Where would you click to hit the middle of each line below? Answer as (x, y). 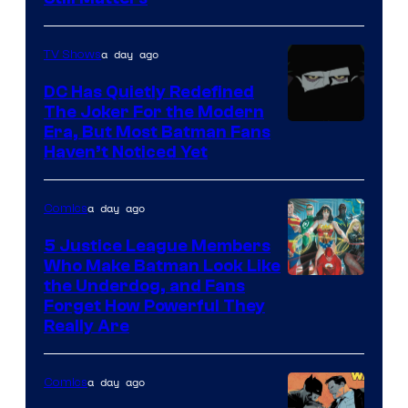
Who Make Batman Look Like (162, 265)
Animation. (328, 188)
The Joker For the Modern (154, 112)
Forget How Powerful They (154, 306)
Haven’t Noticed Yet (126, 152)
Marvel (314, 61)
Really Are (87, 326)
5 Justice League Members (157, 245)
